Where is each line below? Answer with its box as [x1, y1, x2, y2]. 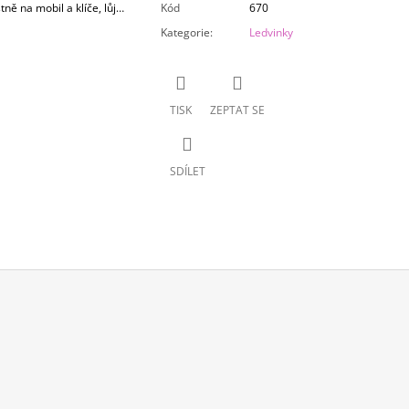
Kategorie [160, 25, 210, 41]
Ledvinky [248, 25, 293, 41]
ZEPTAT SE [209, 101, 265, 118]
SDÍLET [169, 163, 205, 179]
